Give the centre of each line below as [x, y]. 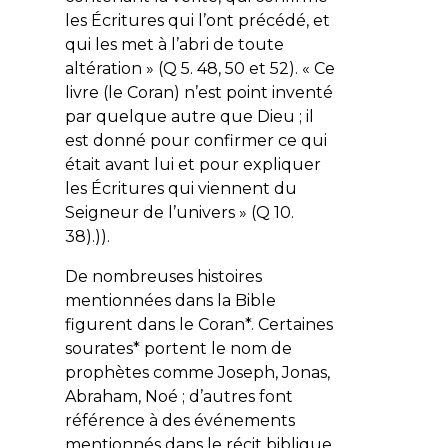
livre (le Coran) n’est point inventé [198, 92]
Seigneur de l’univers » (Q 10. [179, 212]
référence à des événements [179, 420]
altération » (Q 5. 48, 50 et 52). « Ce [199, 68]
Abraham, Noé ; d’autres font [178, 396]
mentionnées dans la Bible [170, 300]
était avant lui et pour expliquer [192, 164]
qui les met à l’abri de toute [174, 44]
